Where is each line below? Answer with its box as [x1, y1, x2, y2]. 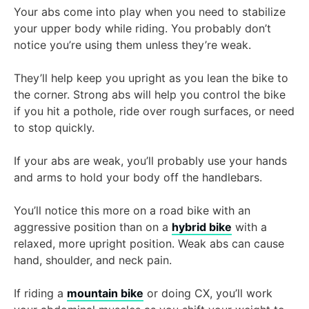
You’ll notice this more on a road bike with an [14, 203, 250, 218]
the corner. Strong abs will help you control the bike [14, 88, 286, 102]
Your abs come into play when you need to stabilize [14, 5, 286, 19]
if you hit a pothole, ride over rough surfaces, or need [14, 104, 295, 119]
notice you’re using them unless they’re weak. [14, 38, 251, 52]
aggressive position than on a [14, 220, 172, 235]
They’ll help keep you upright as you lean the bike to [14, 71, 288, 86]
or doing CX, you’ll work [143, 286, 272, 301]
